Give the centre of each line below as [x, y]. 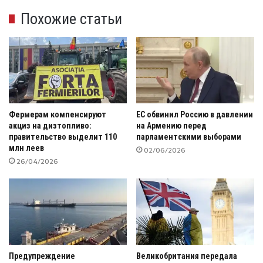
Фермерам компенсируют [58, 115]
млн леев [26, 148]
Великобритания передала [187, 256]
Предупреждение [42, 256]
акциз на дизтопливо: [50, 126]
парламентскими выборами [189, 137]
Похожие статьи [71, 18]
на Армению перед [171, 126]
